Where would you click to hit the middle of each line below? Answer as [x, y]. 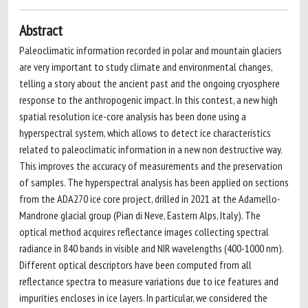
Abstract [41, 30]
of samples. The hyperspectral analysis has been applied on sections [154, 182]
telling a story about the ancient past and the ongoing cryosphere [150, 83]
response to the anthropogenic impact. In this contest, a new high [148, 100]
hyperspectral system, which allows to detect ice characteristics [145, 133]
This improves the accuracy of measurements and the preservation [151, 166]
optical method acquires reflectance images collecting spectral [144, 232]
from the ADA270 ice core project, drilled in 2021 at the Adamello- [150, 199]
